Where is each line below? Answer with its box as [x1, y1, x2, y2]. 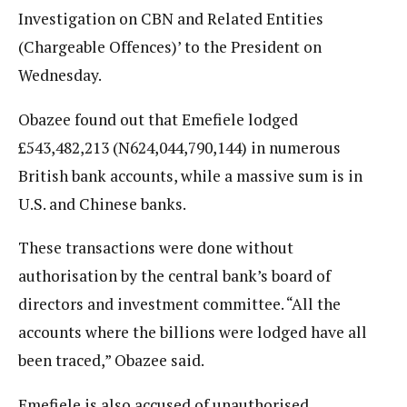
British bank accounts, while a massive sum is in [18, 164, 362, 186]
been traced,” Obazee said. [18, 350, 204, 372]
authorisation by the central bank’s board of [18, 265, 331, 287]
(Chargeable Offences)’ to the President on [18, 36, 322, 58]
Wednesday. [18, 65, 102, 86]
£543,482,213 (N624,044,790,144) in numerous [18, 136, 341, 158]
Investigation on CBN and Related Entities [18, 8, 323, 30]
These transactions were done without [18, 237, 293, 259]
